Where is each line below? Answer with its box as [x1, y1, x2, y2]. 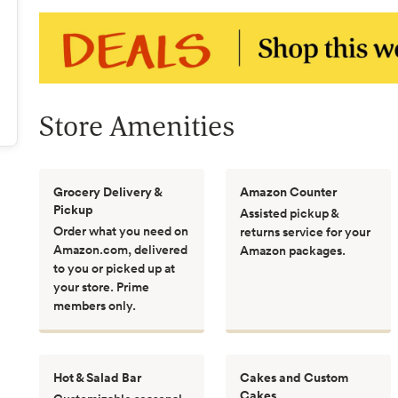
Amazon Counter [240, 182, 337, 201]
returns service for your [240, 222, 370, 241]
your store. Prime [53, 277, 149, 296]
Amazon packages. [240, 241, 346, 259]
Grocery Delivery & [53, 182, 162, 201]
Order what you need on [53, 221, 188, 240]
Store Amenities [39, 107, 235, 144]
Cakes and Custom [240, 368, 348, 386]
